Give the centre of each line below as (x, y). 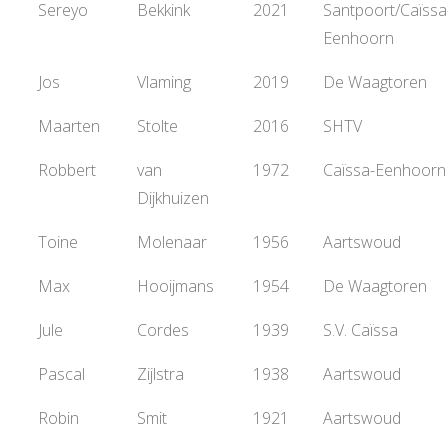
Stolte (157, 126)
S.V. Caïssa (360, 330)
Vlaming (164, 82)
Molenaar (172, 242)
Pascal (61, 374)
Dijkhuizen (173, 198)
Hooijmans (175, 286)
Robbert (67, 170)
